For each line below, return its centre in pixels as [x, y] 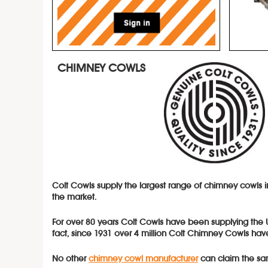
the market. [76, 197]
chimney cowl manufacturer [144, 259]
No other [71, 259]
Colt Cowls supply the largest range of [127, 186]
